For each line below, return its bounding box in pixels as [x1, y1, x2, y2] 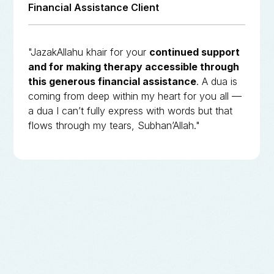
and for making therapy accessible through [28, 60, 240, 73]
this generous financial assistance [28, 75, 197, 87]
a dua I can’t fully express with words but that [28, 104, 233, 117]
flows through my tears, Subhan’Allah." [28, 119, 201, 131]
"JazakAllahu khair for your [28, 45, 150, 58]
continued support [149, 45, 240, 58]
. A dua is [196, 75, 238, 87]
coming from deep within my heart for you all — [28, 89, 242, 102]
